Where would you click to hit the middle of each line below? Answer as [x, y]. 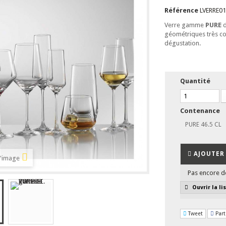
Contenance [201, 110]
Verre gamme [185, 25]
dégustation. [183, 43]
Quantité [195, 81]
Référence [181, 10]
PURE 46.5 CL [203, 124]
